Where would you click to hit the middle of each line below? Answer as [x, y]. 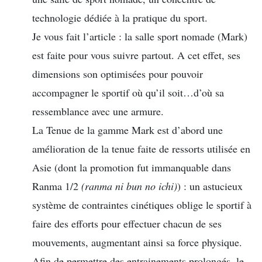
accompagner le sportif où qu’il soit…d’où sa [128, 93]
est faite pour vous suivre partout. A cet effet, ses [136, 55]
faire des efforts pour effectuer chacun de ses [127, 224]
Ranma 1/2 [57, 186]
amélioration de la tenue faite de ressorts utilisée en [141, 149]
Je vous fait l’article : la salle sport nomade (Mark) [140, 37]
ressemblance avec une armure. [98, 111]
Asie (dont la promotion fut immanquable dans [132, 168]
